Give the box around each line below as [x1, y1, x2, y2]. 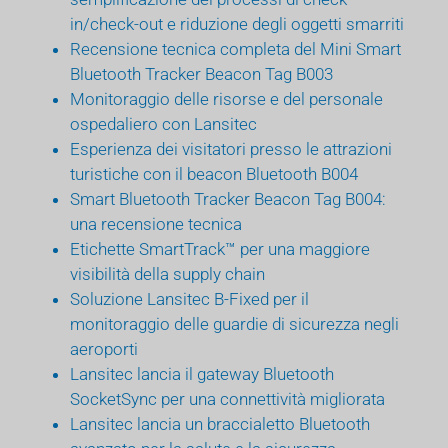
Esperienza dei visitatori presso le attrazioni [70, 138, 392, 159]
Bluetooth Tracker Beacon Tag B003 [70, 63, 333, 84]
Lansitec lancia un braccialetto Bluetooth [70, 413, 370, 434]
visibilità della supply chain [70, 263, 265, 284]
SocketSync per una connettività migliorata [70, 388, 385, 409]
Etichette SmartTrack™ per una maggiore [70, 238, 370, 259]
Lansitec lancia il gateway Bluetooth [70, 363, 334, 384]
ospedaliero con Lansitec [70, 113, 257, 134]
